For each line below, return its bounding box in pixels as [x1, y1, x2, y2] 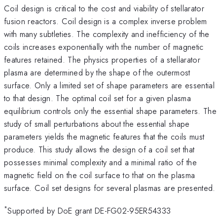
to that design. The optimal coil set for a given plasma [4, 92, 191, 104]
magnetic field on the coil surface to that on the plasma [4, 169, 195, 181]
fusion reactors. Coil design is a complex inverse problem [4, 15, 207, 27]
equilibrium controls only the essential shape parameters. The [4, 105, 217, 117]
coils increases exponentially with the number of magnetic [4, 40, 204, 53]
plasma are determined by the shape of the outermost [4, 66, 190, 78]
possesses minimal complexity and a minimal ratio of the [4, 156, 197, 168]
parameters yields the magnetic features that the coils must [4, 130, 205, 143]
